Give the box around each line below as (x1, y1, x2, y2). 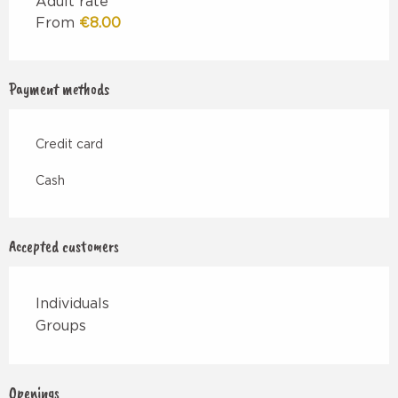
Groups (36, 319, 86, 334)
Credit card (36, 139, 103, 152)
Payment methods (9, 79, 109, 99)
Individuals (36, 297, 109, 312)
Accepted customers (9, 236, 119, 257)
